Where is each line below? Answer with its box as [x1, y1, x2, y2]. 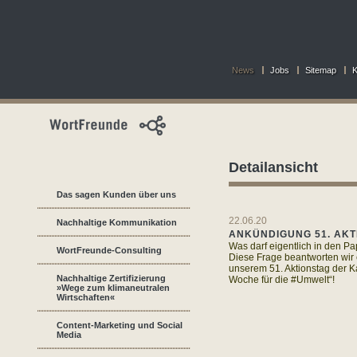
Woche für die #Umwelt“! [229, 274, 335, 285]
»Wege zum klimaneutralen [57, 283, 170, 292]
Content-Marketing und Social [57, 320, 182, 330]
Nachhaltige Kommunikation [57, 218, 177, 227]
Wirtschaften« [57, 292, 115, 302]
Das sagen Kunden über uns [57, 190, 176, 199]
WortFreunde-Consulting [57, 245, 162, 255]
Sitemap [305, 65, 336, 75]
